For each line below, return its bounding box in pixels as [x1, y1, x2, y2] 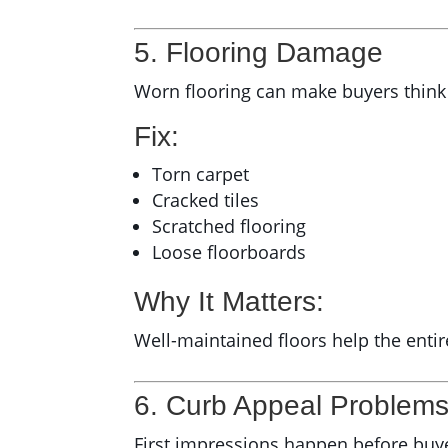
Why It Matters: [134, 286, 325, 318]
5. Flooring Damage [134, 37, 384, 69]
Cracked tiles [152, 188, 260, 213]
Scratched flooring [152, 214, 307, 239]
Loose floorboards [152, 240, 307, 265]
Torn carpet [152, 162, 250, 187]
